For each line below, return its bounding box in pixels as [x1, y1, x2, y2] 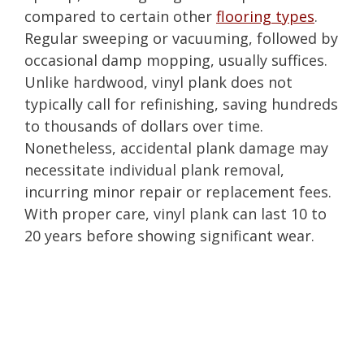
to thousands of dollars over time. [24, 115, 263, 136]
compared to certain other [24, 6, 216, 26]
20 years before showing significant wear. [24, 225, 314, 245]
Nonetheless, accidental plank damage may [24, 137, 328, 158]
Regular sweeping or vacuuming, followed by [24, 28, 338, 48]
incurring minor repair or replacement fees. [24, 181, 331, 201]
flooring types [216, 6, 314, 26]
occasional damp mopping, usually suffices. [24, 50, 327, 70]
